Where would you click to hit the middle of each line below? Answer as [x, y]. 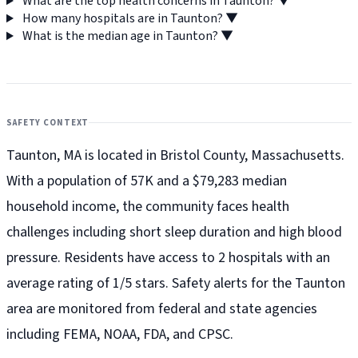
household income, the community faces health [148, 207]
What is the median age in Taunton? [120, 36]
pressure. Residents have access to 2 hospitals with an [168, 258]
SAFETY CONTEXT [48, 123]
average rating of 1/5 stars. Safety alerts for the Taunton [176, 284]
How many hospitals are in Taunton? [122, 19]
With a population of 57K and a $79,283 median [147, 181]
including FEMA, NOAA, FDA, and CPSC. [120, 335]
